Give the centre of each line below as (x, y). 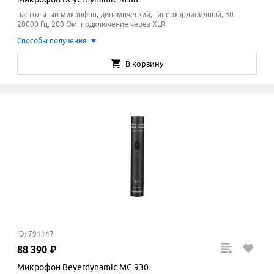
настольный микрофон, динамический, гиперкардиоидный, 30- (127, 15)
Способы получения (52, 41)
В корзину (144, 64)
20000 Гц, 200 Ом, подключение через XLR (91, 24)
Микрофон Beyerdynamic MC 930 (83, 268)
